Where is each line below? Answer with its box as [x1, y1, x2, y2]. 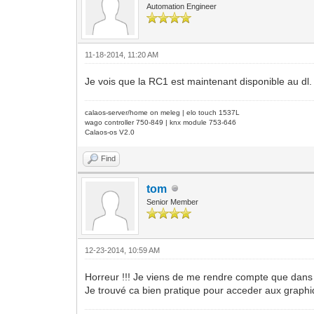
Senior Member [146, 197, 199, 206]
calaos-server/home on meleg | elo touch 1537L [85, 108, 240, 116]
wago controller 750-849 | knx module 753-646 [85, 118, 237, 126]
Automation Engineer [146, 1, 217, 11]
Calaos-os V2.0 [85, 128, 135, 136]
